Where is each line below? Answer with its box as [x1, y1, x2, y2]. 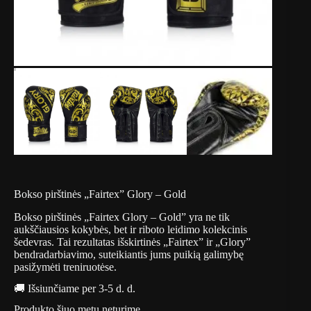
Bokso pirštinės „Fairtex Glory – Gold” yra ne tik [14, 210, 230, 223]
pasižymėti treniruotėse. [14, 260, 117, 273]
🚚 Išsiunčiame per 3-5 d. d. [14, 282, 135, 294]
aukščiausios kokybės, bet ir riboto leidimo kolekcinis [14, 223, 247, 235]
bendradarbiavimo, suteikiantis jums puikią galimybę [14, 248, 244, 260]
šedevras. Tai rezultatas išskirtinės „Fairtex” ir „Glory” [14, 235, 251, 248]
